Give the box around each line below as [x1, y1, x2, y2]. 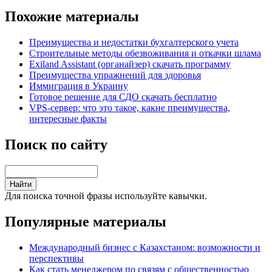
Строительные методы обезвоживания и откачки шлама [29, 48, 261, 58]
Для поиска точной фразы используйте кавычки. [5, 190, 207, 201]
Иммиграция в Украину [29, 81, 128, 91]
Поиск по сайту [5, 136, 107, 152]
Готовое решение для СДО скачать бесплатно [29, 92, 217, 102]
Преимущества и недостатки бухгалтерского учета [29, 37, 239, 47]
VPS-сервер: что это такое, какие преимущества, [29, 103, 230, 113]
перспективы [29, 253, 84, 263]
